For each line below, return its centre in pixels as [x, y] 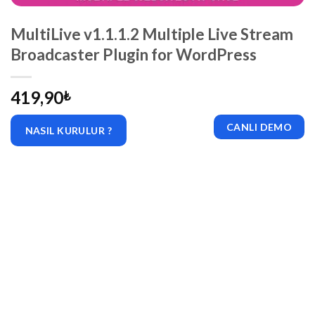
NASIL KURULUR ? [68, 130]
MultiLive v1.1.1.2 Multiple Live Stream [152, 34]
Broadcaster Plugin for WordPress [134, 55]
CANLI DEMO [259, 127]
